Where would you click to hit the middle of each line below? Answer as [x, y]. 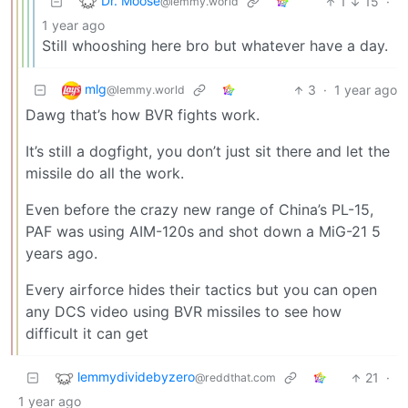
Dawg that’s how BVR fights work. [143, 115]
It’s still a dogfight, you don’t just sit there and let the [208, 152]
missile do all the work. [105, 173]
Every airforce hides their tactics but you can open [201, 290]
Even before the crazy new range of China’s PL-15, [199, 210]
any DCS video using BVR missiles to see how [184, 312]
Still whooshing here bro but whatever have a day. [215, 46]
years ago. [61, 254]
